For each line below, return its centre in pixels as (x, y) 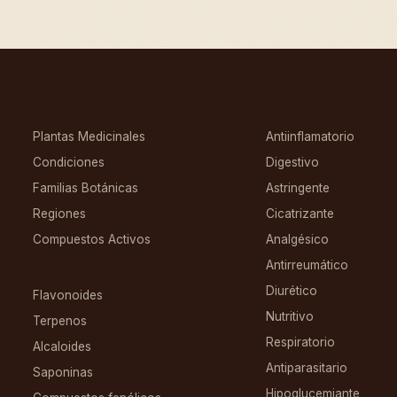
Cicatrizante (300, 214)
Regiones (60, 214)
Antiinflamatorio (310, 137)
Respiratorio (300, 343)
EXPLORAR (68, 113)
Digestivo (292, 163)
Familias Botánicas (86, 188)
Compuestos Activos (92, 240)
